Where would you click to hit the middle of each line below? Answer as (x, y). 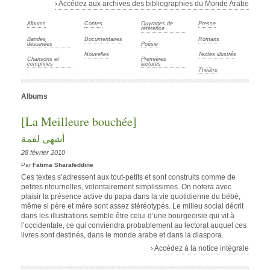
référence (153, 29)
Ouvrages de (157, 24)
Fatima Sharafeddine (63, 165)
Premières (154, 59)
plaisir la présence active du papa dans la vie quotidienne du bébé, (131, 196)
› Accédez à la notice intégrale (200, 248)
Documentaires (103, 39)
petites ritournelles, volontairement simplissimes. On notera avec (126, 187)
